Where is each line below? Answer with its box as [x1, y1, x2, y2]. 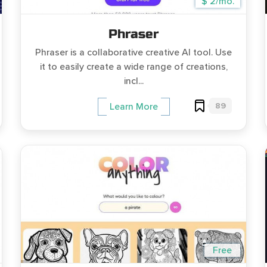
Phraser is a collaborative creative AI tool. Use [35, 46, 232, 58]
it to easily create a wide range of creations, [39, 61, 228, 73]
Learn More [109, 101, 158, 113]
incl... [123, 75, 144, 87]
